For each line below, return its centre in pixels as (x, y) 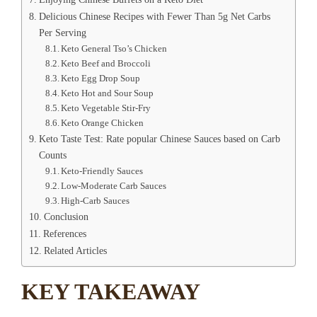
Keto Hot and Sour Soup (108, 93)
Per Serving (62, 33)
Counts (52, 155)
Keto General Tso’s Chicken (114, 49)
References (64, 234)
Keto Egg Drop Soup (101, 79)
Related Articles (75, 251)
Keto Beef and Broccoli (106, 64)
